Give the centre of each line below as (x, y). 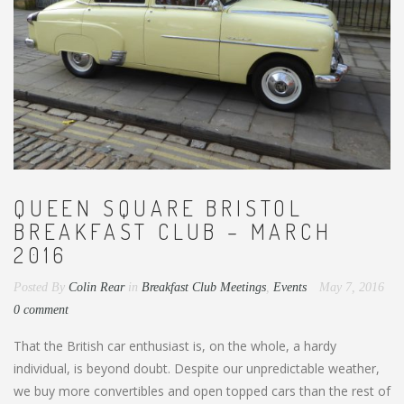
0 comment (41, 309)
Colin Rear (96, 287)
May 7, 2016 (352, 287)
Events (290, 287)
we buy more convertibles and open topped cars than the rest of (202, 390)
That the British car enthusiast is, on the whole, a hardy (175, 345)
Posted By (39, 287)
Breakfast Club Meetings (204, 287)
